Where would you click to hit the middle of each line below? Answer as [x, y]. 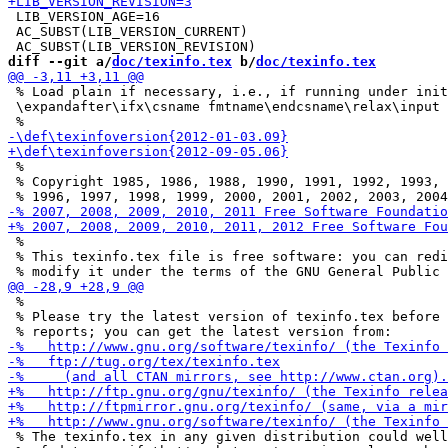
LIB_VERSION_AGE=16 [84, 16]
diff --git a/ [60, 61]
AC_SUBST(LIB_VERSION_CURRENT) [128, 31]
